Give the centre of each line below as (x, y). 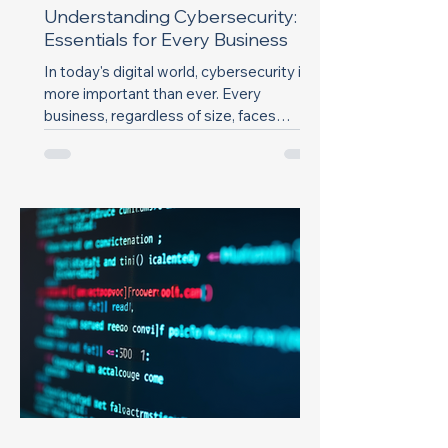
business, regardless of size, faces (160, 115)
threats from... (91, 137)
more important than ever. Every (152, 93)
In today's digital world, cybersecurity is (176, 71)
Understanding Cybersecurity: (170, 16)
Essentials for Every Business (166, 39)
